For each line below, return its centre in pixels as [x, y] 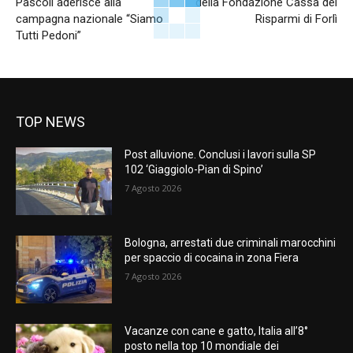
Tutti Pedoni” [48, 36]
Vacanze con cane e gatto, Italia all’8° [217, 331]
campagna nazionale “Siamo [89, 19]
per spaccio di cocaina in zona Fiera [212, 258]
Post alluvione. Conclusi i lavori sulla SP [221, 155]
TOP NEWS [50, 122]
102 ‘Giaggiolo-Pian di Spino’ [194, 170]
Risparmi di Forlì [296, 19]
